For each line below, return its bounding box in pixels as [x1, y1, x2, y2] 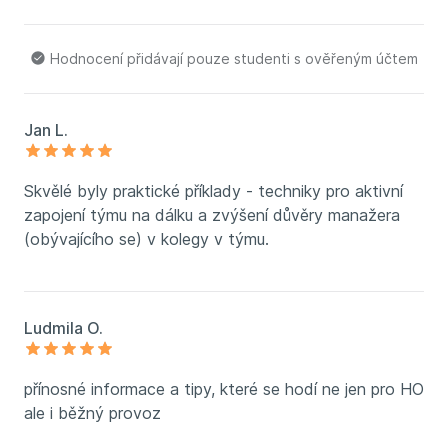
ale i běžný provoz [24, 403, 161, 423]
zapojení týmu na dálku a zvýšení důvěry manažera [24, 205, 400, 225]
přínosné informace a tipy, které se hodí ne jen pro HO [24, 379, 424, 399]
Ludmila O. [24, 318, 103, 338]
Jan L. [24, 120, 68, 140]
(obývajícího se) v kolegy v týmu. [24, 229, 269, 249]
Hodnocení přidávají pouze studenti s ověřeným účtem [46, 50, 418, 67]
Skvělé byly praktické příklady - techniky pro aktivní [24, 181, 403, 201]
